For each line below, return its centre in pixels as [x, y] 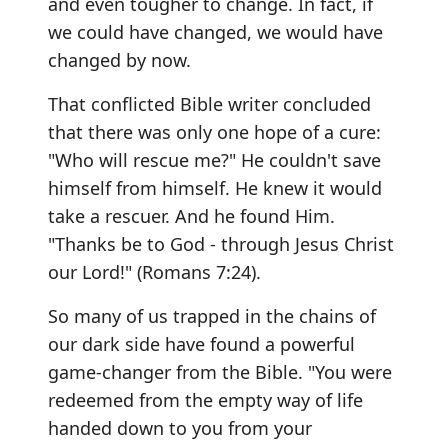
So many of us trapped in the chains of [212, 316]
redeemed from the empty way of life [205, 400]
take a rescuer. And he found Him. [191, 216]
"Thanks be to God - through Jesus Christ [221, 244]
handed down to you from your [180, 428]
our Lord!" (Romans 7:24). [154, 272]
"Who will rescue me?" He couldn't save [214, 160]
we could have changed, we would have [215, 32]
